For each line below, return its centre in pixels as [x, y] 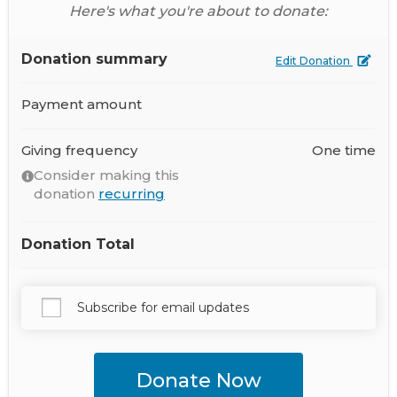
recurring [132, 194]
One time [344, 150]
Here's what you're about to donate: [198, 11]
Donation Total [78, 244]
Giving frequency [79, 150]
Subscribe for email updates [163, 307]
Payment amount [82, 104]
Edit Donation [314, 61]
